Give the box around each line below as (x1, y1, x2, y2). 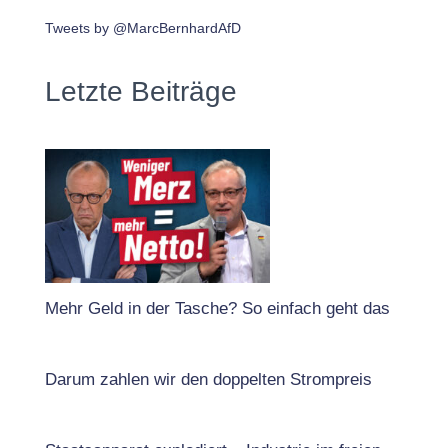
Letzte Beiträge (45, 75, 237, 107)
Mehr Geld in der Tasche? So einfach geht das (45, 299, 390, 319)
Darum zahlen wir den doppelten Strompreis (45, 370, 372, 390)
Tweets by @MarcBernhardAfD (45, 19, 241, 36)
